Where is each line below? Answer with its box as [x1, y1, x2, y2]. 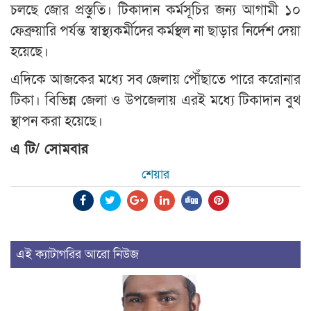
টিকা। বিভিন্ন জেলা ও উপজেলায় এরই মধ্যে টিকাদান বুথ [10, 92, 301, 110]
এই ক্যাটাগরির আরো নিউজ [16, 246, 139, 263]
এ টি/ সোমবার [10, 140, 88, 159]
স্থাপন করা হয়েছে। [10, 112, 103, 131]
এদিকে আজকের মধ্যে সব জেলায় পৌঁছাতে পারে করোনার [10, 71, 301, 90]
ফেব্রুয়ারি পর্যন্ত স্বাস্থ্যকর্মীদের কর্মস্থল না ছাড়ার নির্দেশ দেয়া [10, 22, 301, 41]
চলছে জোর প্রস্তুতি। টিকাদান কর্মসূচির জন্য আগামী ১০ [10, 1, 301, 20]
